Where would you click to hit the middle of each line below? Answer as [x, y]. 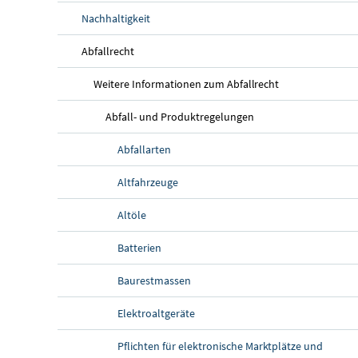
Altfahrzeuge [148, 182]
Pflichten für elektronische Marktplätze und [221, 346]
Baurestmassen [154, 280]
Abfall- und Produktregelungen [180, 116]
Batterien [139, 247]
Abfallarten [144, 149]
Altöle [132, 215]
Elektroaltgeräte [156, 313]
